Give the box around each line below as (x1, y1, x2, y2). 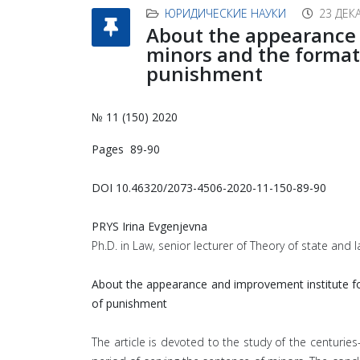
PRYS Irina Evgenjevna (92, 219, 207, 234)
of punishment (92, 296, 167, 311)
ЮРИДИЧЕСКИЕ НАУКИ (165, 6, 286, 21)
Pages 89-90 (92, 141, 160, 157)
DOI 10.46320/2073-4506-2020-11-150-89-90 (92, 180, 326, 195)
